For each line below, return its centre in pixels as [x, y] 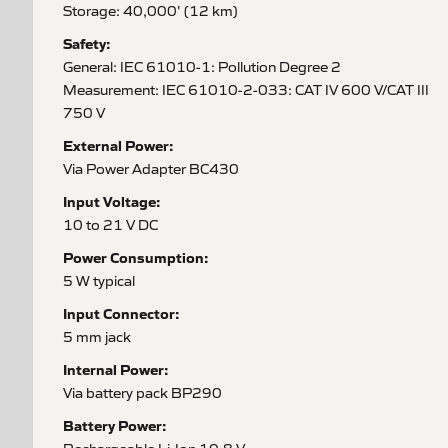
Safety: [87, 43]
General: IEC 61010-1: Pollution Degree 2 [202, 66]
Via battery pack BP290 [142, 392]
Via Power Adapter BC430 [151, 168]
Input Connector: [121, 313]
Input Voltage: [112, 201]
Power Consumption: [136, 257]
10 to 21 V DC [110, 224]
